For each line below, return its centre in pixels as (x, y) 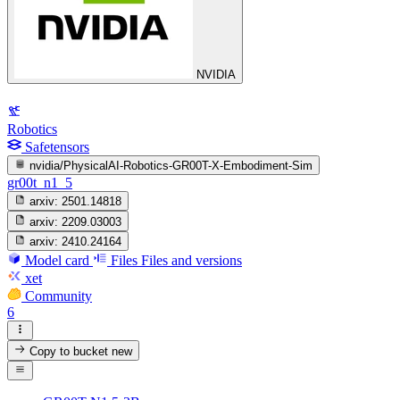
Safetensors (57, 146)
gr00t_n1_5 (40, 182)
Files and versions (192, 260)
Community (58, 296)
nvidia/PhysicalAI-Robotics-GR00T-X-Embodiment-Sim (171, 165)
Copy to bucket (69, 351)
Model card (57, 260)
